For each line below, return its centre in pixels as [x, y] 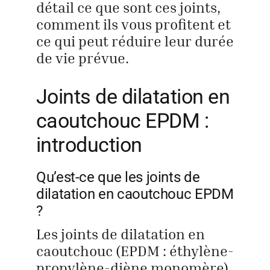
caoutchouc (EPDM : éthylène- [135, 251]
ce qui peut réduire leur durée [135, 41]
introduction [89, 145]
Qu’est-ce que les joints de [118, 177]
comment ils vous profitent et [133, 24]
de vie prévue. [82, 58]
